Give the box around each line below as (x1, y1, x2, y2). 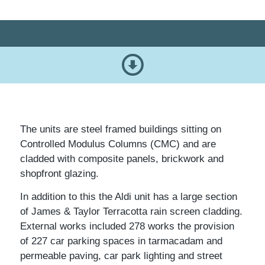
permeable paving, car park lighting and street (20, 250, 222, 262)
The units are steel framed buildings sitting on (20, 123, 221, 135)
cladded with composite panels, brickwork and (20, 153, 224, 164)
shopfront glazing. (20, 167, 99, 179)
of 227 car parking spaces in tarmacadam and (20, 235, 222, 247)
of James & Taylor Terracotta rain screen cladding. (20, 206, 243, 218)
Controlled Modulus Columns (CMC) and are (20, 138, 216, 150)
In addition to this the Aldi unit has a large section (20, 191, 237, 203)
